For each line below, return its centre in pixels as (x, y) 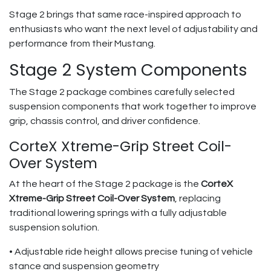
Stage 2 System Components (128, 70)
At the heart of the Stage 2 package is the (105, 184)
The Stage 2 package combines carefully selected (122, 92)
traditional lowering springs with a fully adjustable (118, 213)
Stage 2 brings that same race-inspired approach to (125, 15)
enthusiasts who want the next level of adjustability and (133, 29)
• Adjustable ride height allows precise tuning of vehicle (131, 252)
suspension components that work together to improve (133, 106)
